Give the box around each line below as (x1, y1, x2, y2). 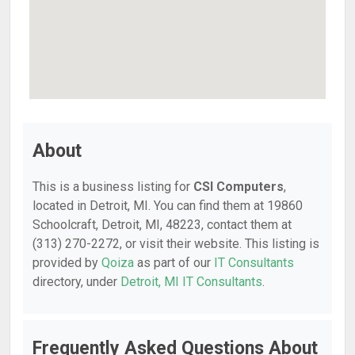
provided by (32, 255, 101, 270)
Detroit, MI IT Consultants (120, 274, 262, 289)
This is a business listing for (32, 179, 193, 194)
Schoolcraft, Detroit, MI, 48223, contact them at (32, 217, 292, 232)
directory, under (32, 274, 120, 289)
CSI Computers (193, 179, 284, 194)
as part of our (134, 255, 214, 270)
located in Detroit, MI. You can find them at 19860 (32, 198, 303, 213)
